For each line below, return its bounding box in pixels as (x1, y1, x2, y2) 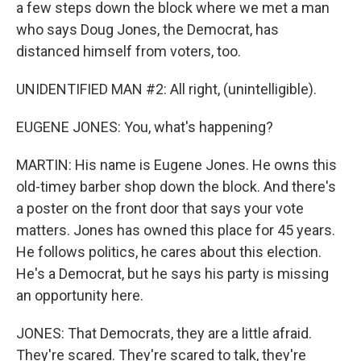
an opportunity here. (16, 287, 143, 304)
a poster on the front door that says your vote (16, 200, 304, 217)
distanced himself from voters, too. (16, 43, 241, 60)
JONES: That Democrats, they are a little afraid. (16, 325, 312, 342)
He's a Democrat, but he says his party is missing (16, 265, 329, 282)
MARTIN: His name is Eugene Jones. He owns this (16, 156, 337, 173)
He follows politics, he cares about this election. (16, 243, 322, 260)
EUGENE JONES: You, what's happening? (16, 118, 273, 135)
